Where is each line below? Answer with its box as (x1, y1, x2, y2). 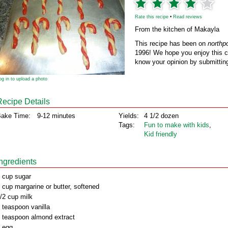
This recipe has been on (135, 40, 208, 47)
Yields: (119, 112, 139, 120)
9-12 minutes (37, 112, 75, 120)
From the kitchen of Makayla (135, 25, 219, 33)
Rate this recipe (135, 14, 168, 19)
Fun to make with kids (144, 121, 209, 129)
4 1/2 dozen (144, 112, 179, 120)
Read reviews (173, 14, 202, 19)
